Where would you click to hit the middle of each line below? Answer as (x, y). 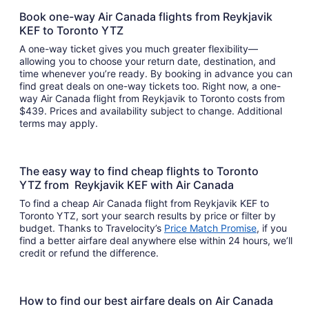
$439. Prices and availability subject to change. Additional (151, 111)
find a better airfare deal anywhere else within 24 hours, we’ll (156, 241)
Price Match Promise (210, 228)
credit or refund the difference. (90, 253)
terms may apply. (60, 123)
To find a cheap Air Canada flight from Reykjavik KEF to (144, 203)
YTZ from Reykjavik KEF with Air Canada (128, 185)
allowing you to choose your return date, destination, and (148, 61)
